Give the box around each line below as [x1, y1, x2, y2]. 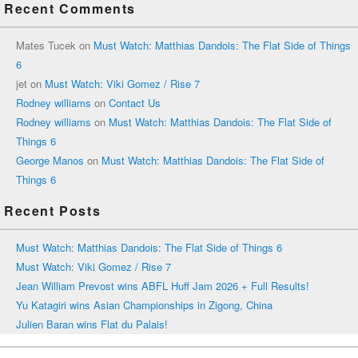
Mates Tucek [16, 38, 76, 54]
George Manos [16, 153, 84, 169]
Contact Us [109, 95, 161, 111]
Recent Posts [4, 201, 101, 221]
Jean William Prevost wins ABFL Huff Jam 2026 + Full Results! [16, 278, 309, 294]
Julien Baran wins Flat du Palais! [16, 316, 168, 332]
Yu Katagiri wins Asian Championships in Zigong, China [16, 297, 272, 313]
